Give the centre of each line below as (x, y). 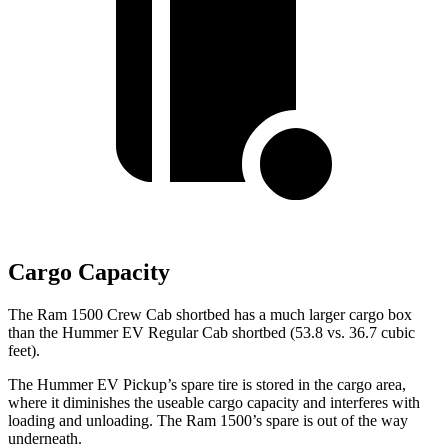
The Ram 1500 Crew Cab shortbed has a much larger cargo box (210, 315)
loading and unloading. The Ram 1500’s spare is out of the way (208, 421)
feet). (24, 351)
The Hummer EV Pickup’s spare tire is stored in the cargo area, (207, 385)
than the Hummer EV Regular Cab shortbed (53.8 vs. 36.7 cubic (211, 333)
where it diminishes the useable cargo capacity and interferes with (214, 403)
